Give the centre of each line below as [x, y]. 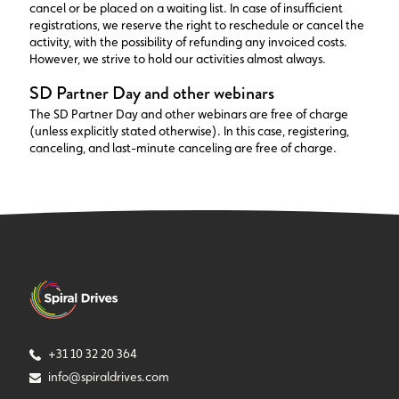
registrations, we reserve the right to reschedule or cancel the [197, 25]
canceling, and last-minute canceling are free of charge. [183, 148]
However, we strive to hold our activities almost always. [178, 59]
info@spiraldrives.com [107, 376]
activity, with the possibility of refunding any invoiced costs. [188, 42]
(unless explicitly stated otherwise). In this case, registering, [189, 131]
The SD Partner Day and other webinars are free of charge [189, 114]
